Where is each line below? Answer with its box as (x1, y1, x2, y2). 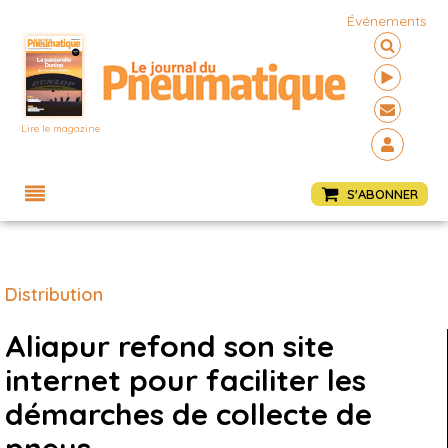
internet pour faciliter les (5, 361, 366, 399)
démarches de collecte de (5, 395, 372, 433)
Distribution (5, 283, 103, 306)
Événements (347, 12, 428, 30)
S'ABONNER (347, 185, 418, 202)
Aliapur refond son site (5, 327, 334, 365)
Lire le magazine (21, 122, 101, 135)
